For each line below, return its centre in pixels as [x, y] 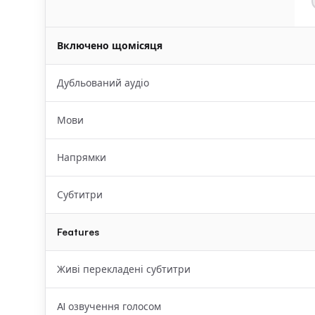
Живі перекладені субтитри [124, 269]
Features [78, 232]
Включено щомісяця [110, 45]
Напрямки [82, 157]
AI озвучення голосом [109, 306]
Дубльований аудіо [103, 83]
